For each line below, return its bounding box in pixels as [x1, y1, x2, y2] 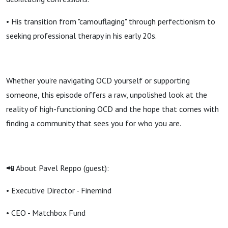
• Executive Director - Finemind [6, 185, 111, 195]
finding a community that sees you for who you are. [6, 118, 181, 128]
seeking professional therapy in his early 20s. [6, 31, 157, 41]
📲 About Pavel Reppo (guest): [6, 163, 109, 173]
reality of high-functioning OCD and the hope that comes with [6, 104, 219, 114]
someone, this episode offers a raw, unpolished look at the [6, 90, 207, 100]
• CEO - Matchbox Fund [6, 208, 85, 218]
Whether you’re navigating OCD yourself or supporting [6, 75, 190, 85]
